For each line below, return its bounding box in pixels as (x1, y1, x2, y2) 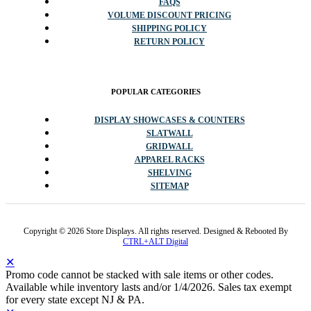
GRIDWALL (146, 142, 193, 152)
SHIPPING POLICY (132, 24, 207, 34)
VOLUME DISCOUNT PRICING (108, 10, 231, 21)
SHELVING (147, 168, 192, 178)
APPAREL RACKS (134, 155, 205, 165)
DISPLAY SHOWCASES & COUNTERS (94, 115, 245, 126)
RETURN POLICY (134, 37, 205, 47)
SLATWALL (146, 128, 193, 139)
